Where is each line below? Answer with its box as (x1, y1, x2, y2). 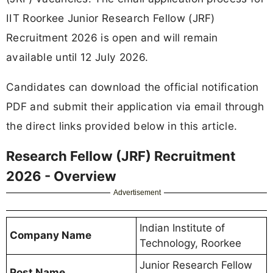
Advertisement (113, 188, 161, 197)
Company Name (10, 229, 91, 241)
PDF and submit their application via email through (6, 99, 264, 113)
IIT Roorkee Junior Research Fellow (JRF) (6, 11, 215, 24)
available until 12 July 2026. (6, 50, 149, 63)
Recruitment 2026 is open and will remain (6, 30, 218, 44)
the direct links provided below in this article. (6, 119, 238, 132)
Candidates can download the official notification (6, 80, 259, 93)
